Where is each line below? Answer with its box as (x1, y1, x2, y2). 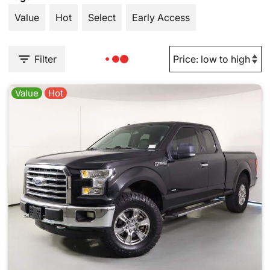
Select (88, 11, 116, 24)
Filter (34, 53, 57, 65)
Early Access (132, 11, 190, 24)
